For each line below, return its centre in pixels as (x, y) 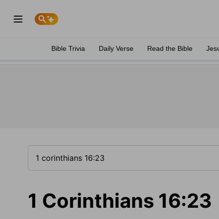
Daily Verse (116, 48)
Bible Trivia (68, 48)
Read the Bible (170, 48)
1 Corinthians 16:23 (120, 201)
